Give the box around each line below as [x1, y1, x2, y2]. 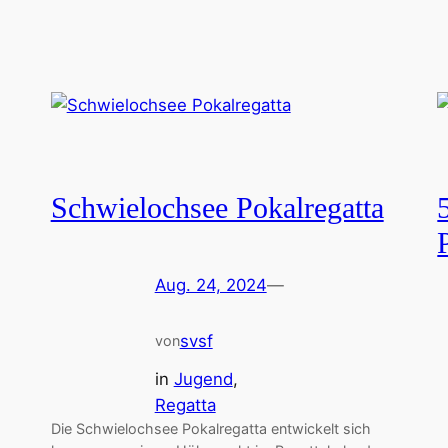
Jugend [173, 368, 233, 389]
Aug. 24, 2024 [154, 275, 267, 296]
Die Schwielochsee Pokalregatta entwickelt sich [50, 419, 371, 437]
